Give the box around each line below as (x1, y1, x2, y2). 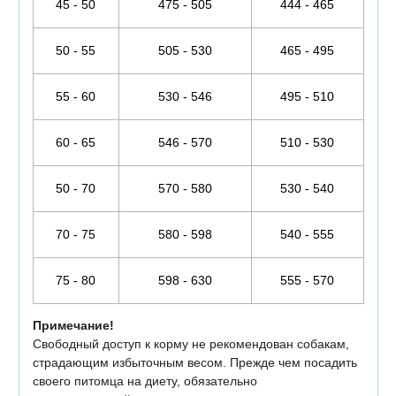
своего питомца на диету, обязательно (32, 374, 257, 389)
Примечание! (32, 318, 114, 333)
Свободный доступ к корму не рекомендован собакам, (32, 337, 349, 352)
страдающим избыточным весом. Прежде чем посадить (32, 355, 357, 370)
